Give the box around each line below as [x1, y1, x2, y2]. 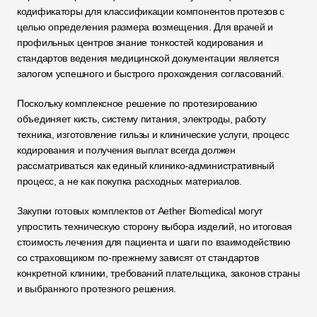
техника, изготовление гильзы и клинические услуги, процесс [17, 129, 289, 140]
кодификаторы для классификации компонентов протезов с [17, 6, 285, 17]
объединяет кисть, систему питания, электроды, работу [17, 113, 266, 125]
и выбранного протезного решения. [17, 283, 177, 294]
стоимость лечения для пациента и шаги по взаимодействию [17, 236, 291, 248]
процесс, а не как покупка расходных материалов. [17, 175, 242, 187]
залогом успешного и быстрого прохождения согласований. [17, 68, 284, 79]
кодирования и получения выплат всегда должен [17, 144, 236, 156]
